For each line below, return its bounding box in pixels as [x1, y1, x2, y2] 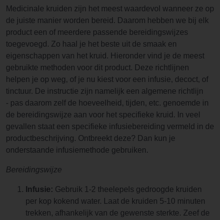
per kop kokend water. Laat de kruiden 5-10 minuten [26, 197, 205, 206]
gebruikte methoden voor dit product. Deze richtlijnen [6, 63, 189, 72]
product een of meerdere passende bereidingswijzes [6, 28, 188, 37]
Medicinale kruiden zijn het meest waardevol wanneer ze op [6, 4, 214, 13]
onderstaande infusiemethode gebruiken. [6, 146, 148, 155]
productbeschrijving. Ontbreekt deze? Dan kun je [6, 134, 175, 143]
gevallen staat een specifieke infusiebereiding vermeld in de [6, 122, 214, 131]
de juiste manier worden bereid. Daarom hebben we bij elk [6, 16, 209, 25]
